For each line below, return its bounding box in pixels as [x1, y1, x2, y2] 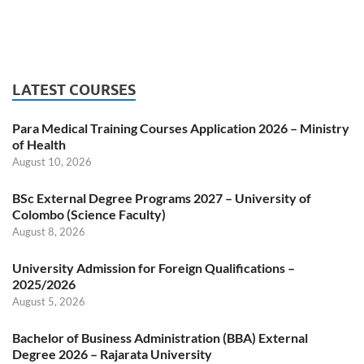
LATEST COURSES [12, 81, 136, 99]
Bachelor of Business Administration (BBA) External [12, 330, 308, 346]
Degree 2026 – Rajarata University [12, 346, 212, 362]
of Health [12, 136, 66, 153]
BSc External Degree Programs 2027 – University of [12, 190, 311, 206]
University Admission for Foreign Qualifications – [12, 260, 295, 276]
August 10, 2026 [12, 155, 92, 169]
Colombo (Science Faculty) [12, 206, 166, 223]
